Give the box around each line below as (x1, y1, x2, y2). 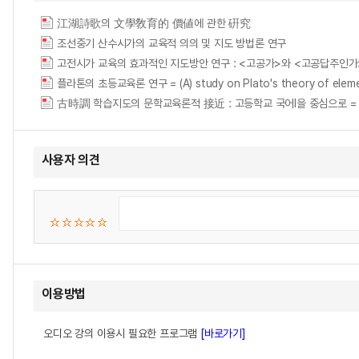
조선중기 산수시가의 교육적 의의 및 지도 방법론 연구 (57, 37, 287, 50)
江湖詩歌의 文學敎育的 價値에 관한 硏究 (57, 17, 251, 30)
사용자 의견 (42, 152, 100, 167)
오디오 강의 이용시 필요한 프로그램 (43, 327, 201, 340)
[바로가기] (200, 327, 246, 340)
